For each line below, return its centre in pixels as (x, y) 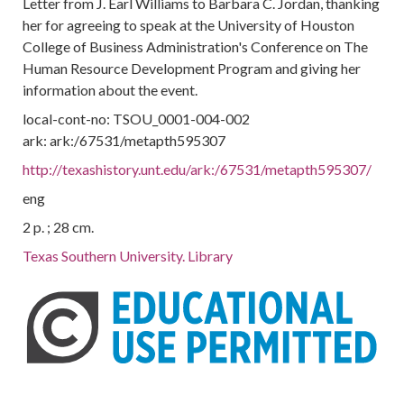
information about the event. (110, 90)
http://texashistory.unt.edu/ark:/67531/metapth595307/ (197, 169)
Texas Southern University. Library (128, 256)
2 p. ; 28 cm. (59, 227)
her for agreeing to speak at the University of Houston (189, 25)
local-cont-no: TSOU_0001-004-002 (137, 119)
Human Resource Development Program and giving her (192, 68)
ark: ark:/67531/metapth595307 (124, 140)
